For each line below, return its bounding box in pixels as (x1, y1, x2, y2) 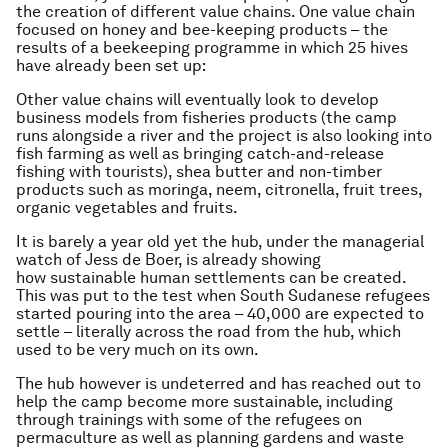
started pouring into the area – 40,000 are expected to (16, 304, 424, 323)
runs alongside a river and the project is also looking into (16, 126, 432, 145)
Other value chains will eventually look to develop (16, 90, 379, 109)
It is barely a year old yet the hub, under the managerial (16, 232, 424, 251)
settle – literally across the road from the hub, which (16, 322, 401, 341)
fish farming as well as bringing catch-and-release (16, 144, 384, 163)
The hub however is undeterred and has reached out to (16, 374, 421, 393)
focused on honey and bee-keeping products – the (16, 20, 388, 39)
